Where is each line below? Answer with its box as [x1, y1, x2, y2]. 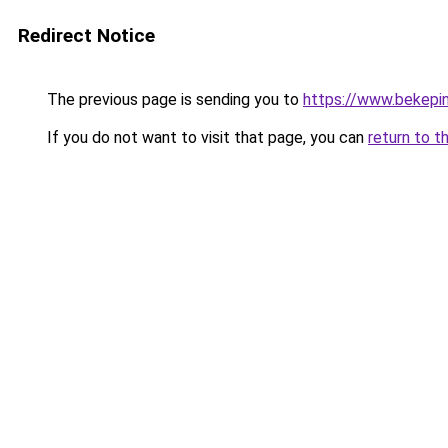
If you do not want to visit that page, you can [43, 128, 368, 147]
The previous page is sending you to [43, 90, 303, 109]
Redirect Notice [18, 24, 155, 47]
